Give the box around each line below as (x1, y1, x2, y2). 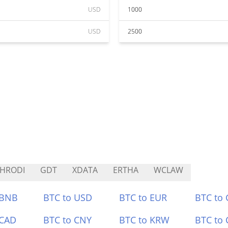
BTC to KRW (119, 214, 169, 226)
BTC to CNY (43, 214, 92, 226)
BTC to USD (43, 191, 93, 204)
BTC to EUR (119, 191, 167, 204)
